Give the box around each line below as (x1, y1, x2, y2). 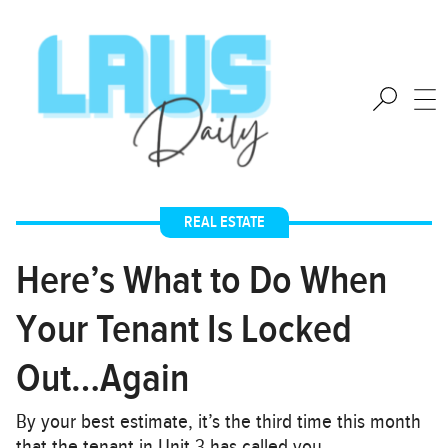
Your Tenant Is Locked (16, 306, 352, 354)
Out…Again (16, 355, 189, 403)
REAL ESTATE (183, 212, 265, 232)
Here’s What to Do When (16, 257, 387, 305)
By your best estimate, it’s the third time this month (16, 409, 421, 435)
